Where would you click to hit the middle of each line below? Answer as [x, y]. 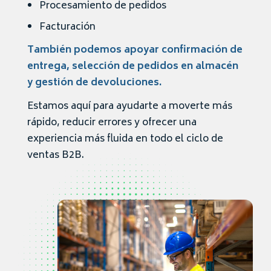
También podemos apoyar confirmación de [135, 51]
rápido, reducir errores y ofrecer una [112, 123]
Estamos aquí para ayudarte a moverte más [130, 107]
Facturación [67, 28]
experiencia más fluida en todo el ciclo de [125, 139]
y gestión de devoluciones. [94, 83]
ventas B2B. [56, 156]
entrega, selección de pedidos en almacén [133, 67]
